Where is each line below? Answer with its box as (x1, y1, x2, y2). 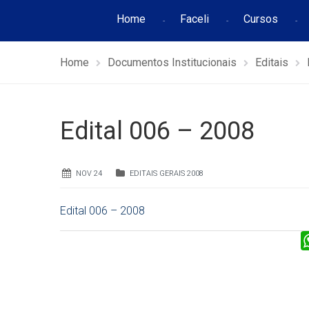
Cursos (243, 12, 278, 26)
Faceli (179, 12, 209, 26)
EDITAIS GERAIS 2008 (130, 169, 203, 178)
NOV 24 (76, 169, 102, 178)
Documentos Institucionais (108, 56, 237, 69)
